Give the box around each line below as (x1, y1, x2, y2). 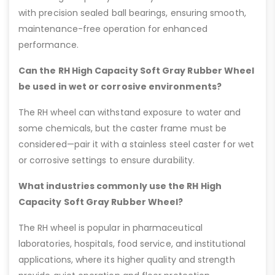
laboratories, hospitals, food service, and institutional (18, 237, 246, 250)
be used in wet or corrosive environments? (18, 80, 222, 93)
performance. (18, 38, 79, 51)
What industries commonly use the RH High (18, 179, 222, 192)
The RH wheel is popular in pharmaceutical (18, 221, 203, 234)
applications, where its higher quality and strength (18, 253, 235, 266)
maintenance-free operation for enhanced (18, 22, 207, 35)
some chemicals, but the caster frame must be (18, 122, 227, 134)
